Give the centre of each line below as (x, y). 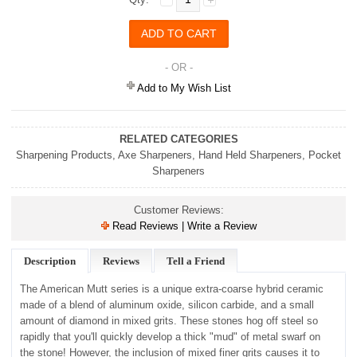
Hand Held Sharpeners (250, 155)
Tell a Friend (196, 261)
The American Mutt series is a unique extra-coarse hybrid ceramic (172, 289)
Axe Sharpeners (155, 155)
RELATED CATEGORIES (178, 139)
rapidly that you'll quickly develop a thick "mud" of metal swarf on (171, 337)
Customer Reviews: (178, 210)
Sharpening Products (64, 155)
